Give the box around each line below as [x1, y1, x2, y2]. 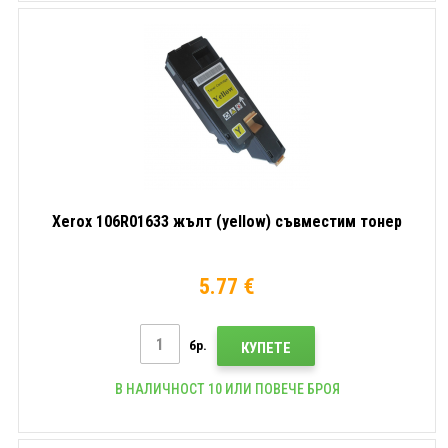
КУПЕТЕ [240, 338, 291, 357]
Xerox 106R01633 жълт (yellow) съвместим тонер [52, 212, 402, 231]
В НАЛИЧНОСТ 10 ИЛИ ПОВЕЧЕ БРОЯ [114, 380, 340, 397]
